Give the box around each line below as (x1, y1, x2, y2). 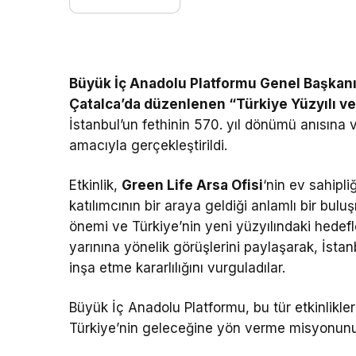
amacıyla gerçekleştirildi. (69, 137, 228, 154)
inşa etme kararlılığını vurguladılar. (69, 260, 286, 277)
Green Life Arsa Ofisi (122, 177, 264, 194)
